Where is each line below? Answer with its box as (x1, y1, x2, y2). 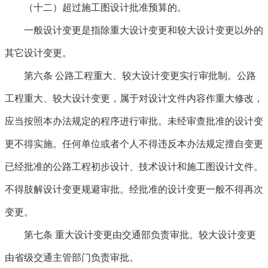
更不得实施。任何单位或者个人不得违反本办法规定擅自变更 (5, 139, 263, 149)
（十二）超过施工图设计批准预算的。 (24, 2, 187, 13)
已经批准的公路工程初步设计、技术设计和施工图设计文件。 (5, 162, 263, 172)
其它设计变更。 (5, 48, 72, 58)
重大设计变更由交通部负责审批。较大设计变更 (53, 230, 256, 240)
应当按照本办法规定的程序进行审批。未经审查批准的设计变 (5, 116, 263, 126)
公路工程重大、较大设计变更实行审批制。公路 (53, 71, 256, 81)
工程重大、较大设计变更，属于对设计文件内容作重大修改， (5, 93, 263, 103)
